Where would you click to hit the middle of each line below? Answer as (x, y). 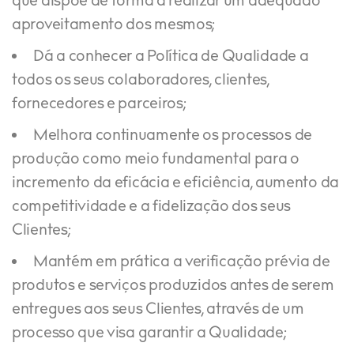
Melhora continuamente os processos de (173, 136)
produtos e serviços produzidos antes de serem (173, 286)
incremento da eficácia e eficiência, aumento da (175, 183)
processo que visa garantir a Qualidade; (149, 333)
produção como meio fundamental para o (156, 160)
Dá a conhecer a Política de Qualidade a (171, 57)
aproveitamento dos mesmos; (114, 25)
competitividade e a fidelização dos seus (152, 207)
